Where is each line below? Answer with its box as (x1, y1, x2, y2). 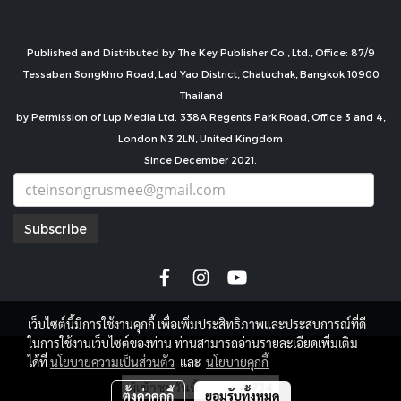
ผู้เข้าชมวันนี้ (129, 378, 199, 396)
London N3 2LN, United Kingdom (118, 132, 283, 144)
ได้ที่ (28, 354, 50, 370)
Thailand (178, 89, 223, 101)
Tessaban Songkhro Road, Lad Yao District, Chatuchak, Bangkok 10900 (21, 67, 380, 80)
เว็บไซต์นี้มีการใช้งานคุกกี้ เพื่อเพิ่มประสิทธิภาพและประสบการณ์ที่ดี (28, 316, 366, 332)
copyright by (153, 346, 248, 363)
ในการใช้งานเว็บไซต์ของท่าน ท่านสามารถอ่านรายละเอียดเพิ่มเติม (28, 335, 358, 351)
